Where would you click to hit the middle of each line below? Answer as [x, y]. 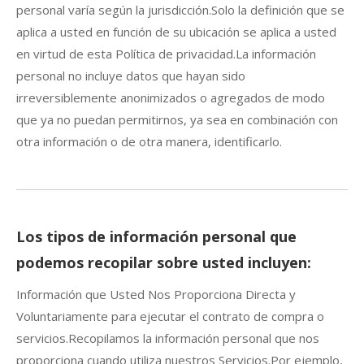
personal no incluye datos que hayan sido [131, 75]
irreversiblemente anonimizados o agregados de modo [171, 97]
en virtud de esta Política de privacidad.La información [166, 53]
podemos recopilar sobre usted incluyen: [164, 262]
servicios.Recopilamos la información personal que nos [168, 338]
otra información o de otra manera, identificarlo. [149, 141]
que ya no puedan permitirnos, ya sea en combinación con [177, 119]
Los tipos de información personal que [156, 236]
